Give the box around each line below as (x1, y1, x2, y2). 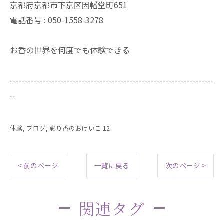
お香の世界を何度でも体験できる (10, 43, 130, 56)
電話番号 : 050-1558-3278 (10, 13, 103, 26)
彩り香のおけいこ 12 (49, 123, 110, 133)
